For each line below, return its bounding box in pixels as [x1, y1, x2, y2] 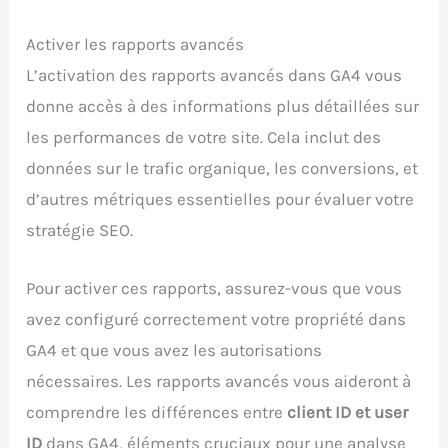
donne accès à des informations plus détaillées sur [26, 96, 420, 117]
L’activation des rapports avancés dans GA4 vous [26, 65, 403, 86]
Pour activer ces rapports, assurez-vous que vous [26, 278, 403, 299]
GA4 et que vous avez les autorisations [26, 340, 323, 361]
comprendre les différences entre [26, 402, 288, 423]
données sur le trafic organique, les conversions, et [26, 158, 419, 179]
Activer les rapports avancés [26, 34, 245, 55]
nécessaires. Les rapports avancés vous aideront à [26, 371, 412, 392]
